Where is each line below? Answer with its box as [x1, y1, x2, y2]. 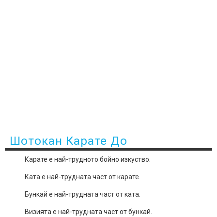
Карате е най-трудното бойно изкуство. [24, 155, 151, 163]
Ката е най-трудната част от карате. [24, 172, 140, 181]
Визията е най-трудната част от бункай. [24, 207, 152, 216]
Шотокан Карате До [10, 134, 127, 148]
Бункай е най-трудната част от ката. [24, 190, 140, 198]
